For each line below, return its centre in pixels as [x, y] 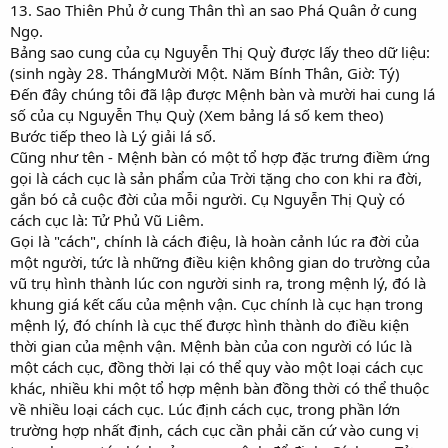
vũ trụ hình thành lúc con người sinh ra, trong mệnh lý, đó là [218, 282]
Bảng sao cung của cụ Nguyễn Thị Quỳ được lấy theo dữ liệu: [220, 51]
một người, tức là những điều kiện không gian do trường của [220, 261]
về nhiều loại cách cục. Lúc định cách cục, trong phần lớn [205, 408]
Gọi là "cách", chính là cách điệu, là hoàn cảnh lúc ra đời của [214, 240]
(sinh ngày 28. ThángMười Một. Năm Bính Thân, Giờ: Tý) [205, 72]
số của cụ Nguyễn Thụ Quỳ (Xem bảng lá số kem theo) [197, 114]
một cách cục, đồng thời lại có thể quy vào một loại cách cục [216, 366]
